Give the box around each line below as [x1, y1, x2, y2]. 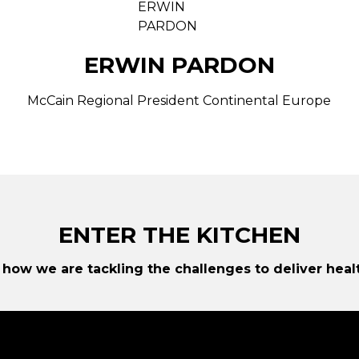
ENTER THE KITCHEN [58, 220, 301, 248]
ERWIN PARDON [83, 50, 275, 79]
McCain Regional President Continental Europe [27, 92, 332, 108]
